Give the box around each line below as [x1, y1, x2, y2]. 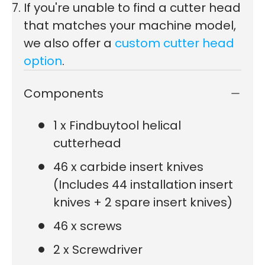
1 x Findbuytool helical [53, 117, 181, 134]
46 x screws [53, 217, 122, 234]
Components [24, 85, 106, 102]
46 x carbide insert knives [53, 158, 203, 175]
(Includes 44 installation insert [53, 176, 233, 193]
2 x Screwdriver [53, 241, 143, 258]
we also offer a [24, 34, 115, 51]
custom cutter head [115, 34, 234, 51]
